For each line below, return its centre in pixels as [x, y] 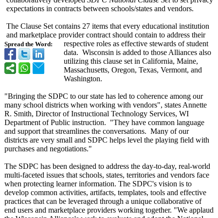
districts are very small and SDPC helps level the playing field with [107, 140]
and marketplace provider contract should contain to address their [106, 35]
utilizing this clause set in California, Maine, [131, 61]
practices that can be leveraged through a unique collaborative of [103, 201]
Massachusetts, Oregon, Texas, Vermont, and [133, 70]
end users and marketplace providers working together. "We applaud [109, 210]
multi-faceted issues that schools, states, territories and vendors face [107, 175]
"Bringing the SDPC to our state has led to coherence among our [104, 96]
